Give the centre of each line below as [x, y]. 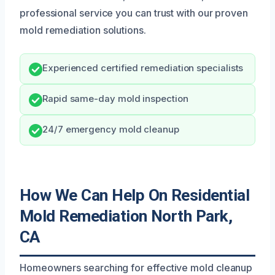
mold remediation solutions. [83, 30]
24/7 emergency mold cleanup [111, 129]
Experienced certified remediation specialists [143, 68]
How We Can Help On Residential [135, 195]
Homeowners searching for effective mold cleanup [136, 267]
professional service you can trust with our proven [134, 13]
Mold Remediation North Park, [126, 216]
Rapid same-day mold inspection [115, 99]
